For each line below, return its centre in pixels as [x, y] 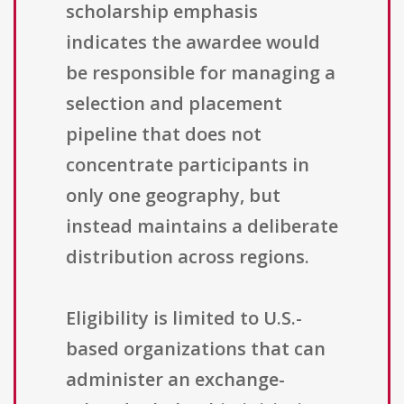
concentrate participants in [188, 165]
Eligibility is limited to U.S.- [184, 318]
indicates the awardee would [193, 42]
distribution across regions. [188, 257]
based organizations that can [196, 349]
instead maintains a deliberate [202, 226]
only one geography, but [173, 196]
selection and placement [174, 104]
